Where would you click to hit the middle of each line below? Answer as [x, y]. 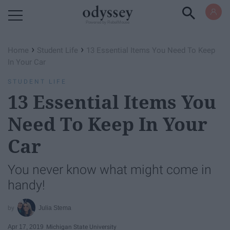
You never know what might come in [110, 170]
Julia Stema [55, 208]
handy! [26, 185]
